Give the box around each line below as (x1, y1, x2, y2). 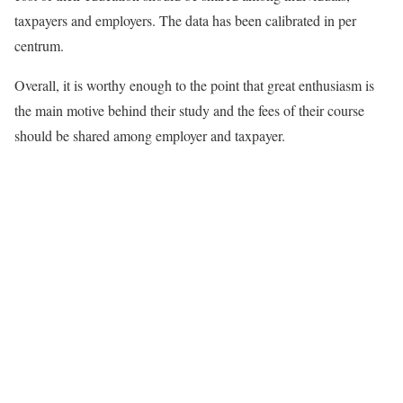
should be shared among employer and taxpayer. (14, 126, 285, 146)
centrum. (14, 36, 64, 56)
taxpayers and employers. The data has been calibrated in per (14, 11, 356, 31)
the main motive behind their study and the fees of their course (14, 101, 364, 121)
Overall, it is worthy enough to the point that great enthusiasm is (14, 76, 374, 95)
